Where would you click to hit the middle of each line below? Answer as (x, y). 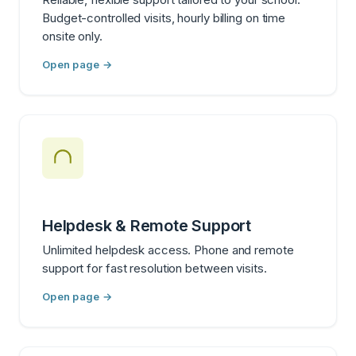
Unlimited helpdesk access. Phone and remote (168, 250)
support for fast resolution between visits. (155, 268)
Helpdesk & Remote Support (147, 225)
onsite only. (72, 36)
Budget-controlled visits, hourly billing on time (164, 17)
